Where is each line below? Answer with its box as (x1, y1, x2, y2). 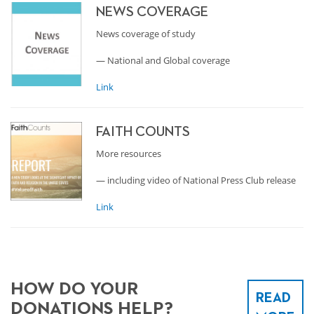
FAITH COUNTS (96, 124, 190, 139)
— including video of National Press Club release (96, 173, 296, 186)
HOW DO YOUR (11, 280, 138, 299)
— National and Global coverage (96, 53, 230, 67)
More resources (96, 146, 161, 160)
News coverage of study (96, 27, 196, 40)
